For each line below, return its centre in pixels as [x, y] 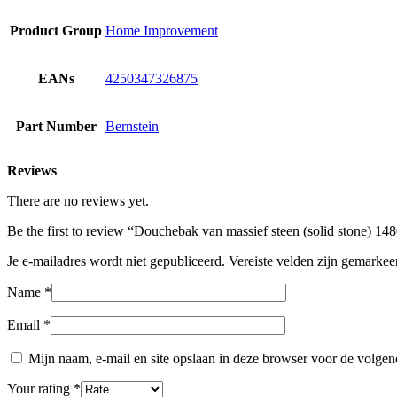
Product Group [56, 31]
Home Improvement [162, 31]
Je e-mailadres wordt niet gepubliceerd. [116, 261]
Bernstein [132, 127]
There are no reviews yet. [78, 201]
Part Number [56, 127]
